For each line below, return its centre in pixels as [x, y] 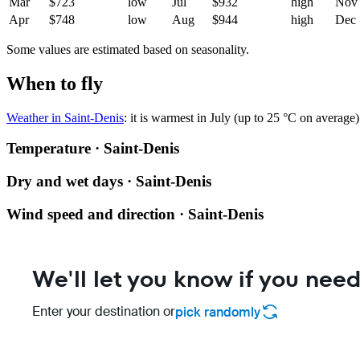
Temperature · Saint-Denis [93, 149]
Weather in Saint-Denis [65, 117]
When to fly [55, 83]
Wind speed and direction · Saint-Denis [135, 214]
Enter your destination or [104, 312]
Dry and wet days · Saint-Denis [109, 181]
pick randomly [218, 312]
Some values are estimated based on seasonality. [128, 49]
